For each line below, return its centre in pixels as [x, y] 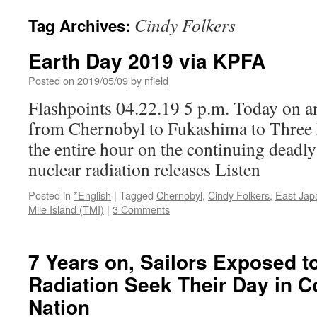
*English [92, 195]
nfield [156, 80]
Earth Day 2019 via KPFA [147, 60]
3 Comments [141, 209]
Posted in [50, 195]
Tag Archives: [81, 25]
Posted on [51, 80]
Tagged [137, 195]
